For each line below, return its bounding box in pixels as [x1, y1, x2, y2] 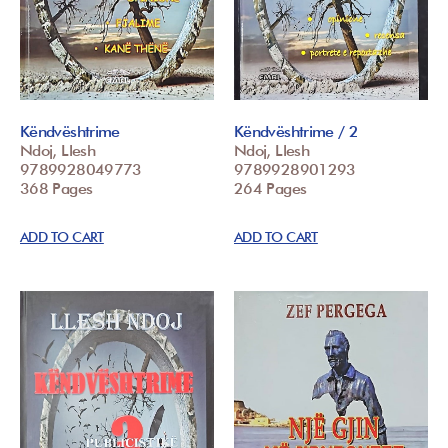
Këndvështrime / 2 [234, 122, 359, 142]
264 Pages [234, 179, 307, 199]
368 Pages [20, 179, 93, 199]
